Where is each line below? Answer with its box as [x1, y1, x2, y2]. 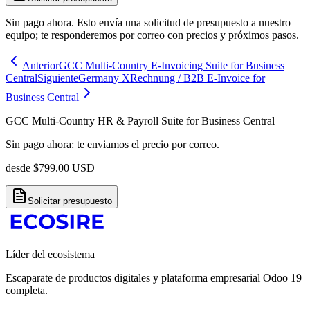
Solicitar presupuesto [28, 196, 112, 207]
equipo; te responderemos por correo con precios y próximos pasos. [6, 29, 299, 42]
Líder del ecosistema [6, 248, 95, 261]
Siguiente [37, 72, 78, 84]
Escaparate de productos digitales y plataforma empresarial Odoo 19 [6, 272, 302, 284]
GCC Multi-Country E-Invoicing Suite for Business [59, 60, 284, 72]
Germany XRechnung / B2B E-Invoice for [78, 72, 265, 84]
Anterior [22, 60, 59, 72]
